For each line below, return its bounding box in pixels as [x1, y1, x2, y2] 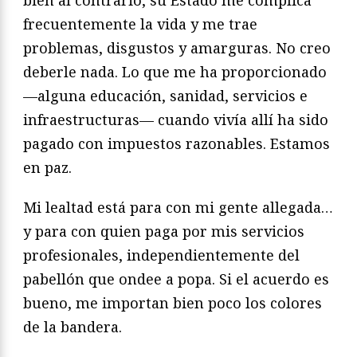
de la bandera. [23, 317, 122, 337]
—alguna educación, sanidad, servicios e [23, 86, 308, 106]
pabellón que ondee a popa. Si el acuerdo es [23, 269, 329, 289]
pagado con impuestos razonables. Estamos [23, 134, 330, 154]
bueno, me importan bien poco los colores [23, 293, 322, 313]
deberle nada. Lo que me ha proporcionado [23, 62, 327, 82]
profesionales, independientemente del [23, 245, 300, 265]
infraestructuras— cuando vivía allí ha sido [23, 110, 328, 130]
